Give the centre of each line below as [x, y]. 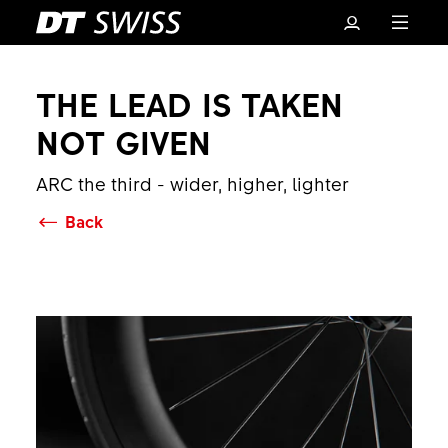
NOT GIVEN [123, 141]
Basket [238, 313]
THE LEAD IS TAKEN [189, 103]
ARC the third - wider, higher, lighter [192, 183]
